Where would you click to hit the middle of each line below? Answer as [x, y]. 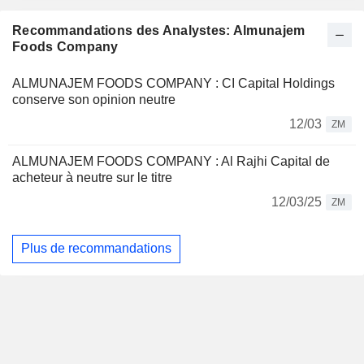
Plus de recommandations [96, 249]
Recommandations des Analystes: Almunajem [159, 30]
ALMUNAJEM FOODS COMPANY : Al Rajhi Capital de [171, 161]
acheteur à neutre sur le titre [92, 177]
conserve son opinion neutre [94, 99]
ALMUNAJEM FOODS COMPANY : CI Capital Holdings [173, 83]
